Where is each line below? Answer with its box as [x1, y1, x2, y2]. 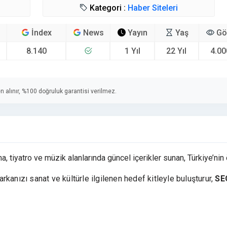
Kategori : [87, 3, 126, 13]
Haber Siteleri [127, 3, 178, 13]
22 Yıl [166, 46, 187, 56]
